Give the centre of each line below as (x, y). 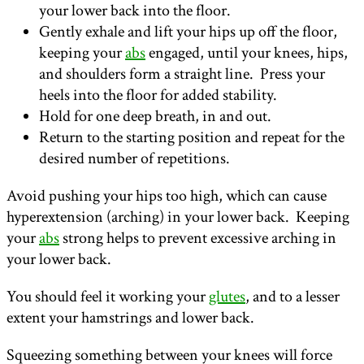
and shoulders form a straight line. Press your (182, 74)
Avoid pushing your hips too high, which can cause (167, 196)
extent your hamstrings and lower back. (130, 318)
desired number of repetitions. (134, 159)
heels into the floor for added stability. (158, 95)
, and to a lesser (292, 297)
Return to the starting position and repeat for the (192, 138)
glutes (227, 297)
